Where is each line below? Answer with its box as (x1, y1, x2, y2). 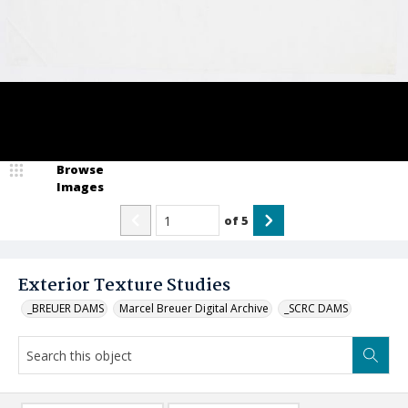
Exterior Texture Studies (18, 272, 230, 300)
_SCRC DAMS (284, 301, 348, 316)
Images (56, 178, 104, 195)
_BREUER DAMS (27, 301, 104, 316)
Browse (56, 161, 104, 178)
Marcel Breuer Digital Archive (119, 301, 269, 316)
